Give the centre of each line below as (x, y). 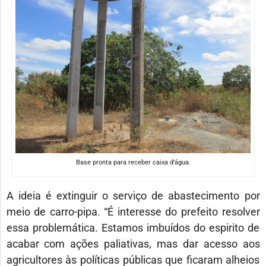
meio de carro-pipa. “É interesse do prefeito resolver (133, 212)
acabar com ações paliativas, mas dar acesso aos (133, 244)
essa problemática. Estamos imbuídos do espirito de (133, 228)
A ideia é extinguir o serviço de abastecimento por (133, 196)
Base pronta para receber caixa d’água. (133, 163)
